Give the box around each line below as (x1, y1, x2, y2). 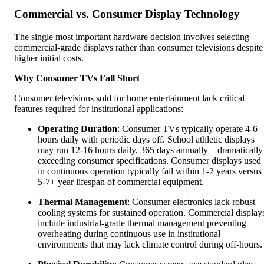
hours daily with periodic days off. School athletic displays (38, 134, 255, 144)
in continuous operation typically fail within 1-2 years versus (38, 166, 262, 176)
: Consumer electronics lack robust (127, 196, 255, 207)
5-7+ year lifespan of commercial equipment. (38, 176, 204, 187)
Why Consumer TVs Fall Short (14, 72, 140, 83)
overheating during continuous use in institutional (38, 228, 220, 239)
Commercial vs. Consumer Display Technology (14, 7, 240, 20)
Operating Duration (38, 123, 117, 134)
